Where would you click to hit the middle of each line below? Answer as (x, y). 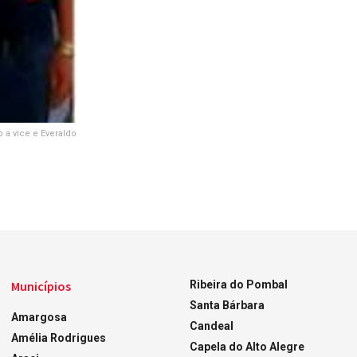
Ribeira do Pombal (238, 284)
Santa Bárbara (227, 305)
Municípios (41, 286)
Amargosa (39, 317)
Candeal (211, 326)
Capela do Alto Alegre (247, 346)
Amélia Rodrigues (59, 337)
